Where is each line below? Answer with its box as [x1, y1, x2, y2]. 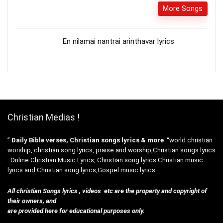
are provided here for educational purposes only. [7, 207, 145, 215]
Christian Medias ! [7, 111, 80, 122]
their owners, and [7, 197, 56, 205]
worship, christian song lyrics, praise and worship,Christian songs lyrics [7, 146, 216, 154]
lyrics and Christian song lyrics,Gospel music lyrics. [7, 166, 157, 174]
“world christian [164, 136, 213, 144]
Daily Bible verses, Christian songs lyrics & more [11, 136, 164, 144]
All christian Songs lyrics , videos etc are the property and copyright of [7, 187, 207, 195]
